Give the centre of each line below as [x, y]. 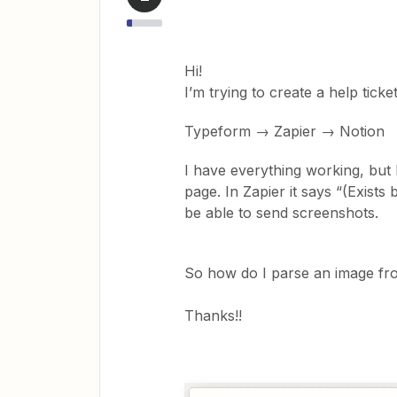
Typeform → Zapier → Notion [284, 131]
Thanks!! [213, 315]
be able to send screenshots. [281, 213]
